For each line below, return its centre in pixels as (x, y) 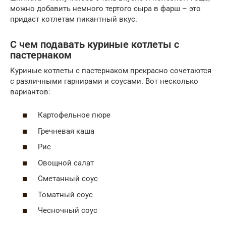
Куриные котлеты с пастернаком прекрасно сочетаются (111, 70)
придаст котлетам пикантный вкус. (74, 19)
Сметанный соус (68, 179)
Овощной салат (66, 163)
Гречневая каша (66, 131)
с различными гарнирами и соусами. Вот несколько (104, 81)
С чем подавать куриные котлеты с (95, 44)
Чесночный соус (68, 211)
